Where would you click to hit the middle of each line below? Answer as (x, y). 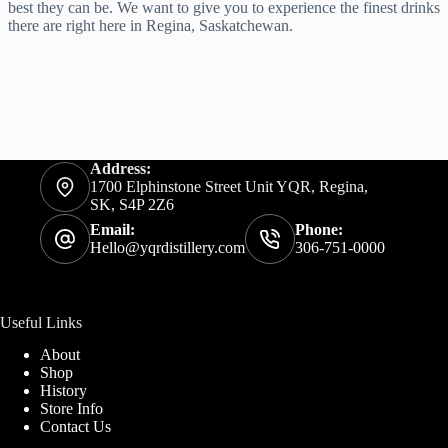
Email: (112, 229)
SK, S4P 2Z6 (132, 204)
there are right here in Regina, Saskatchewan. (150, 25)
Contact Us (75, 427)
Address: (120, 168)
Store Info (71, 409)
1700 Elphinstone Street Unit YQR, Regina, (229, 186)
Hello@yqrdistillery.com (167, 247)
